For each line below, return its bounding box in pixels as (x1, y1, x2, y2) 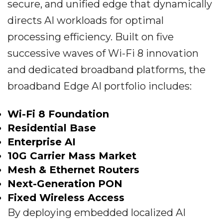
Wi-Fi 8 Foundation (7, 108, 109, 120)
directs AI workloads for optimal (7, 14, 164, 26)
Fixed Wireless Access (7, 192, 124, 204)
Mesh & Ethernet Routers (7, 164, 139, 176)
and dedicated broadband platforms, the (7, 64, 206, 76)
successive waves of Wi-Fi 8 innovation (7, 47, 199, 59)
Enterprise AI (7, 136, 76, 148)
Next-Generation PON (7, 178, 122, 190)
